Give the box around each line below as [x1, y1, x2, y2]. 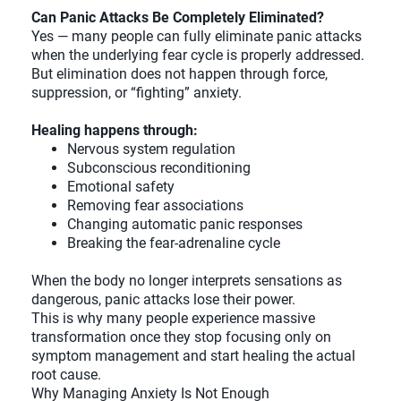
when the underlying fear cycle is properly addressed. [31, 47, 364, 64]
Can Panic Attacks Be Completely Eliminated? [31, 9, 324, 27]
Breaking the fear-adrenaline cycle [67, 235, 280, 252]
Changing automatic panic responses [67, 216, 303, 234]
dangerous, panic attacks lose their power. [31, 291, 295, 309]
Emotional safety [67, 178, 175, 196]
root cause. [31, 366, 101, 384]
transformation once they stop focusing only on [31, 328, 331, 346]
